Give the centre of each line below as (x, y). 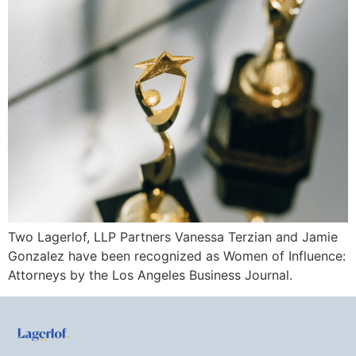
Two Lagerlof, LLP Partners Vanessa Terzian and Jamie (173, 237)
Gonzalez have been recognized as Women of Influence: (177, 256)
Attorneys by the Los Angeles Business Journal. (150, 275)
